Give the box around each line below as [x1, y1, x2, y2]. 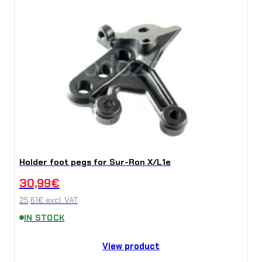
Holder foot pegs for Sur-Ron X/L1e [19, 157, 171, 168]
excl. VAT [44, 195, 78, 206]
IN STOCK [24, 212, 65, 223]
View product [102, 240, 160, 253]
